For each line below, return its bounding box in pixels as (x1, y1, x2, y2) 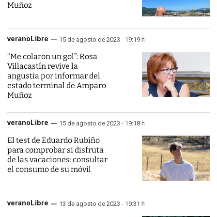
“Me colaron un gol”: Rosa (7, 52, 97, 61)
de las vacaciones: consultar (7, 155, 108, 164)
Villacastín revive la (7, 62, 78, 71)
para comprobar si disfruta (7, 145, 104, 155)
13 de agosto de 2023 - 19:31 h (59, 200, 145, 207)
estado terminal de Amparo (7, 81, 106, 90)
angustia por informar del (7, 71, 100, 80)
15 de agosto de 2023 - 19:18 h (59, 120, 145, 127)
